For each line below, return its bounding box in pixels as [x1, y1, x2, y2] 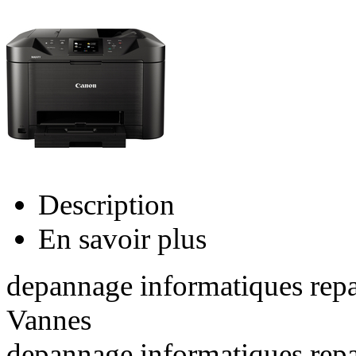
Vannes [6, 303, 91, 336]
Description [38, 188, 175, 221]
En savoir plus [38, 222, 207, 255]
